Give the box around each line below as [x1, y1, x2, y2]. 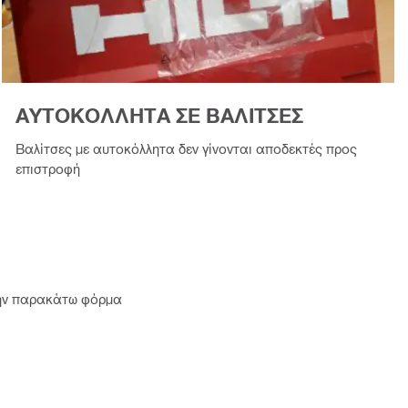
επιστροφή [15, 159, 80, 177]
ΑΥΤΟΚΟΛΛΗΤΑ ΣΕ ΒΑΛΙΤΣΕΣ [15, 104, 303, 128]
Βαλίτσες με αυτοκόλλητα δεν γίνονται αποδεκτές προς [15, 139, 357, 157]
